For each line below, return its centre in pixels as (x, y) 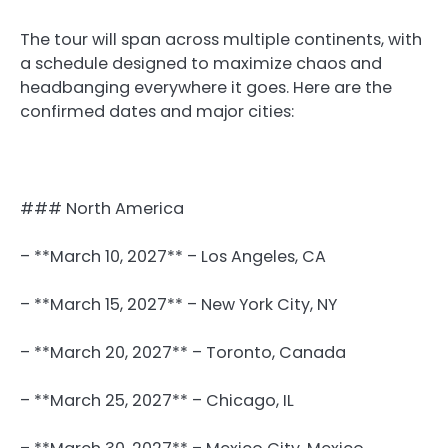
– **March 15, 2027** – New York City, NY (178, 304)
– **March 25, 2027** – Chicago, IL (157, 400)
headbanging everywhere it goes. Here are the (206, 88)
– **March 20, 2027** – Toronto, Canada (183, 352)
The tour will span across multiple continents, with (221, 40)
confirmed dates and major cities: (157, 112)
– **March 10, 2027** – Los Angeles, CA (173, 256)
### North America (102, 208)
